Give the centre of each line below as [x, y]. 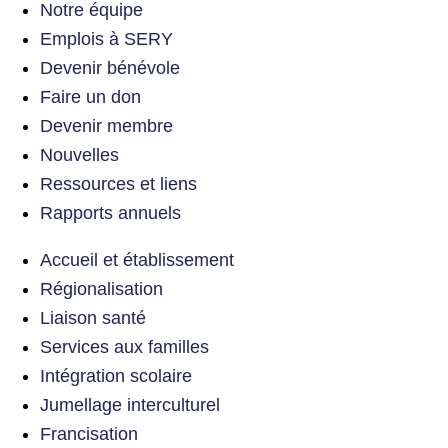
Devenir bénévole [110, 67]
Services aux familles [124, 346]
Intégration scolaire [116, 375]
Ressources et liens [118, 183]
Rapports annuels [110, 212]
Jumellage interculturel [130, 404]
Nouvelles [79, 154]
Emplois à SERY [106, 38]
